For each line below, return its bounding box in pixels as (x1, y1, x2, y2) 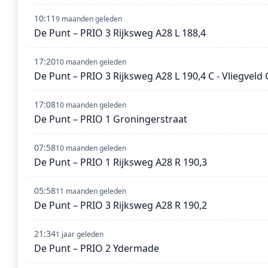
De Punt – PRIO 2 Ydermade (34, 242, 159, 255)
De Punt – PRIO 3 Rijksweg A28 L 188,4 (34, 26, 206, 40)
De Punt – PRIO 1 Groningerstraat (34, 112, 187, 126)
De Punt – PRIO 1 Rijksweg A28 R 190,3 (34, 156, 207, 169)
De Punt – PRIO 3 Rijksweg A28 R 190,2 (34, 199, 207, 212)
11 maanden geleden (56, 186, 126, 197)
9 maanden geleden (56, 14, 122, 25)
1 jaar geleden (56, 229, 103, 240)
